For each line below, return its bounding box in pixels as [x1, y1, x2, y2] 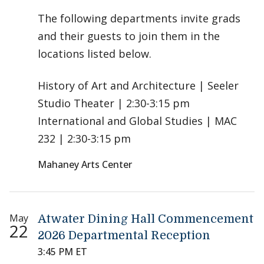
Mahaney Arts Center [38, 158, 132, 171]
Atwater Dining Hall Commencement [38, 212, 253, 226]
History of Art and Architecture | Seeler [38, 78, 239, 93]
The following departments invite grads [38, 11, 240, 26]
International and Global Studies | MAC [38, 114, 237, 128]
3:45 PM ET [38, 245, 87, 259]
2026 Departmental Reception [38, 229, 210, 243]
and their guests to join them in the [38, 29, 220, 44]
